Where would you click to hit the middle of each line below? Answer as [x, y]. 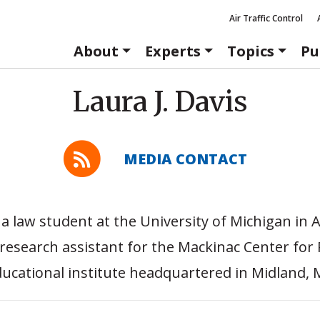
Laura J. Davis [160, 102]
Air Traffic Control [266, 18]
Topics [250, 51]
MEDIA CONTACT [186, 159]
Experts [172, 51]
